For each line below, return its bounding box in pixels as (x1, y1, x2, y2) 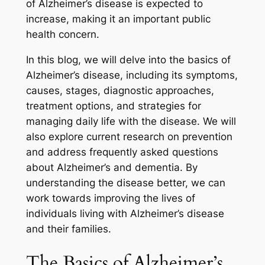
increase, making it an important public (25, 13, 211, 25)
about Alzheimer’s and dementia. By (25, 161, 198, 174)
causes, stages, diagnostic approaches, (25, 85, 214, 97)
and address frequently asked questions (25, 146, 218, 159)
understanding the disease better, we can (25, 177, 225, 189)
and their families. (25, 223, 111, 235)
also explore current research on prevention (25, 131, 232, 143)
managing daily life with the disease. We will (25, 115, 236, 128)
